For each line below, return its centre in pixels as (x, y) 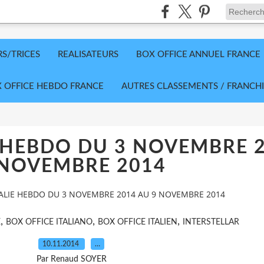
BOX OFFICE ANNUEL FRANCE (198, 55)
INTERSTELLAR (211, 222)
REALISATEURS (88, 55)
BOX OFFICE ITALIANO (49, 222)
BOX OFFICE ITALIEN (138, 222)
